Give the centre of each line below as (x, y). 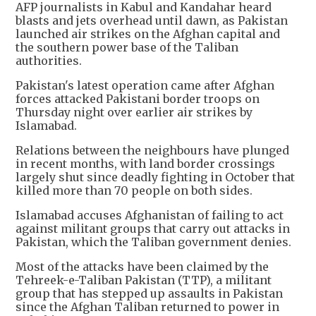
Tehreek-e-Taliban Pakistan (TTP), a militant (144, 280)
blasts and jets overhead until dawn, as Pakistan (152, 21)
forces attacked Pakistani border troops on (138, 99)
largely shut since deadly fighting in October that (155, 177)
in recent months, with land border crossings (145, 164)
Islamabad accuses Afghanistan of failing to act (150, 215)
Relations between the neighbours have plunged (152, 151)
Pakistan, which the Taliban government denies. (153, 242)
